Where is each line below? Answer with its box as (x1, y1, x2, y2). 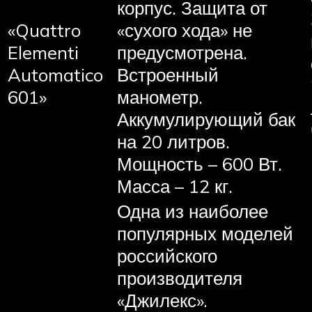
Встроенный (117, 63, 219, 86)
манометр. (117, 85, 203, 108)
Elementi (8, 40, 79, 63)
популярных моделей (117, 221, 293, 244)
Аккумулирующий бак (117, 107, 295, 130)
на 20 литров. (117, 130, 230, 153)
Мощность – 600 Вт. (117, 152, 282, 175)
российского (117, 244, 217, 267)
